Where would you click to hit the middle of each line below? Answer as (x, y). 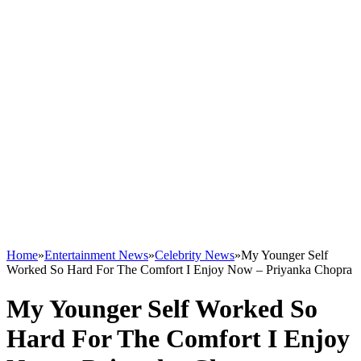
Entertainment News (96, 255)
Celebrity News (195, 255)
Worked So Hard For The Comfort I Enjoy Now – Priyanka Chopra (179, 270)
